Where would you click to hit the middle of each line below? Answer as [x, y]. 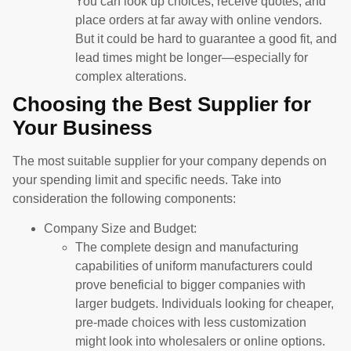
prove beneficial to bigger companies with [190, 285]
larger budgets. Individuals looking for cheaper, [204, 304]
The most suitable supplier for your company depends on [170, 161]
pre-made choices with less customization [191, 323]
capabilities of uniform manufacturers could [194, 266]
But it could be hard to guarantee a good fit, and [206, 39]
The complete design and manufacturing [187, 248]
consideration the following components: [124, 199]
